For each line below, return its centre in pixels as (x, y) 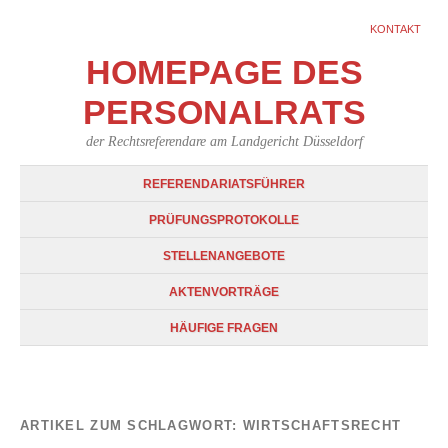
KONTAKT (395, 29)
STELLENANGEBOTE (224, 256)
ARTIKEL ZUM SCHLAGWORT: (131, 425)
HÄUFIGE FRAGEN (224, 328)
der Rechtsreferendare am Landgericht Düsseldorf (224, 141)
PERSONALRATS (224, 112)
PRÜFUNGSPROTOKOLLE (224, 220)
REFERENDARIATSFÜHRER (224, 184)
